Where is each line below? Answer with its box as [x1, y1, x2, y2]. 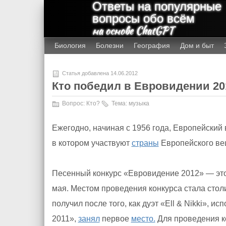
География [133, 41, 170, 49]
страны [131, 139, 159, 147]
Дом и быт [180, 41, 214, 49]
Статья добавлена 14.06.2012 [62, 70, 138, 76]
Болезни [95, 41, 124, 49]
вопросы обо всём [92, 12, 195, 25]
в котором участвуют [51, 139, 132, 147]
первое [99, 214, 131, 223]
